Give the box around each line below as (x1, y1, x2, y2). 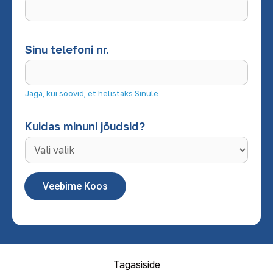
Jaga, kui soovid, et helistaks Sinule (25, 88, 158, 99)
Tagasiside (113, 258, 160, 271)
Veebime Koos (43, 180, 108, 193)
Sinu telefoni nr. (25, 43, 109, 57)
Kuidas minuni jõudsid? (25, 119, 145, 133)
